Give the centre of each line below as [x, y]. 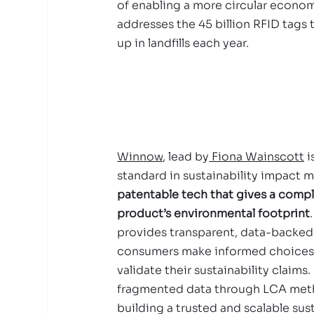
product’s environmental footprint [214, 213]
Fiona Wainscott [257, 157]
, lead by [186, 157]
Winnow [140, 157]
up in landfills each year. [183, 43]
